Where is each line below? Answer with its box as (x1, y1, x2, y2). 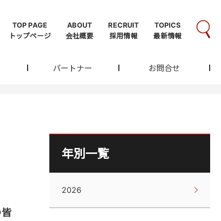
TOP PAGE (12, 21, 48, 29)
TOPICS (154, 21, 181, 29)
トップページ (9, 32, 51, 40)
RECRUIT (108, 21, 139, 29)
